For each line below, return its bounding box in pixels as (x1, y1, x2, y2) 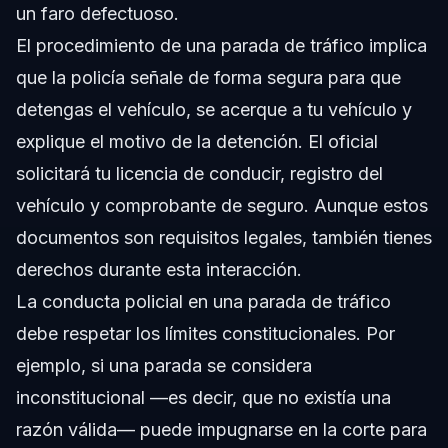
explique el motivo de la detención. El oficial (16, 131, 378, 153)
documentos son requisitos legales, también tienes (16, 227, 432, 249)
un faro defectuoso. (16, 3, 179, 25)
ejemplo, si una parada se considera (16, 355, 312, 377)
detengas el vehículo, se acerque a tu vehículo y (16, 99, 412, 121)
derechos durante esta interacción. (16, 259, 302, 281)
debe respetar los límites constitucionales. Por (16, 323, 395, 345)
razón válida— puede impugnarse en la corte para (16, 419, 427, 441)
